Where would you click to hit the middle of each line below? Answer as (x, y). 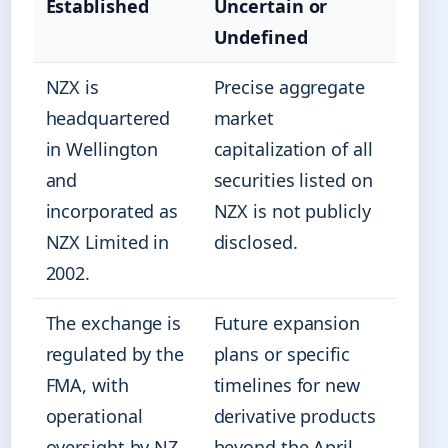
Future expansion (286, 323)
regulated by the (114, 354)
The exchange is (113, 323)
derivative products (294, 416)
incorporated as (112, 211)
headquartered (108, 118)
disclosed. (255, 242)
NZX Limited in (107, 242)
